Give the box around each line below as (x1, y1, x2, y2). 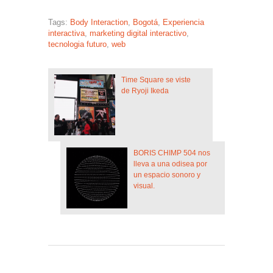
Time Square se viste (121, 76, 191, 84)
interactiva (48, 29, 85, 38)
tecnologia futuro (48, 40, 107, 49)
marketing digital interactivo (90, 29, 186, 38)
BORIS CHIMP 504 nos (133, 149, 210, 157)
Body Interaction (70, 18, 128, 27)
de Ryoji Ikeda (121, 87, 169, 95)
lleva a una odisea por (133, 160, 207, 168)
